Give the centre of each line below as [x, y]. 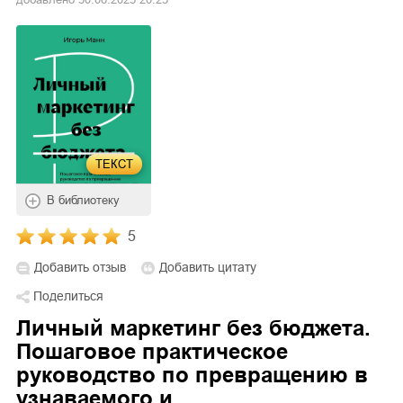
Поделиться [68, 296]
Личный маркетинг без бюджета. [193, 328]
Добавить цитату [208, 268]
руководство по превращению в [192, 375]
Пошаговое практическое [152, 352]
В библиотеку [83, 201]
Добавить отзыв [80, 268]
